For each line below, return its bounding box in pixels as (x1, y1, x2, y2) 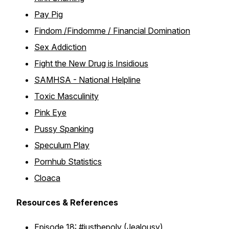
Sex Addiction (34, 42, 86, 52)
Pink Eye (34, 107, 66, 118)
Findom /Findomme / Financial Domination (34, 26, 190, 36)
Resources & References (16, 197, 118, 208)
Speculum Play (34, 140, 89, 150)
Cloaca (34, 173, 60, 183)
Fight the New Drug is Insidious (34, 58, 148, 68)
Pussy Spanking (34, 124, 94, 134)
